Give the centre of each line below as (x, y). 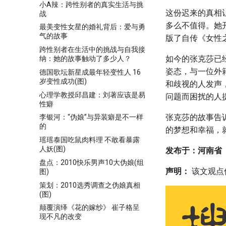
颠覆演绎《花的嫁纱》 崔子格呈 (90, 208)
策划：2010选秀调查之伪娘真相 (90, 185)
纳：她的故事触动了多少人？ (85, 59)
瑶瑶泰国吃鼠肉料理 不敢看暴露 (90, 140)
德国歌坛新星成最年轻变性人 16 (90, 72)
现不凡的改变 (61, 217)
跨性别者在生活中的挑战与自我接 (92, 49)
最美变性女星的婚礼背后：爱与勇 (92, 27)
